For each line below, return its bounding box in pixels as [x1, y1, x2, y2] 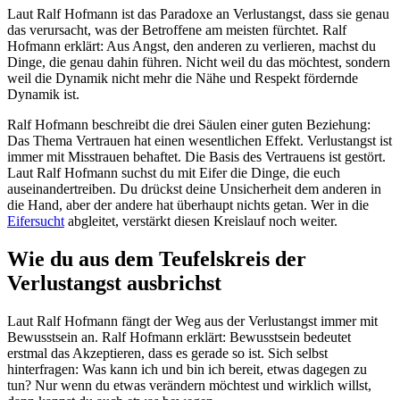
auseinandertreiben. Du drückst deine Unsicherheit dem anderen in [7, 181, 381, 197]
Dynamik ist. [7, 87, 79, 103]
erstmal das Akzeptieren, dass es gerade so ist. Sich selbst [7, 346, 328, 362]
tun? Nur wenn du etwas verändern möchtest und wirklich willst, [7, 378, 371, 394]
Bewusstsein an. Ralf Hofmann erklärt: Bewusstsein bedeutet [7, 329, 351, 346]
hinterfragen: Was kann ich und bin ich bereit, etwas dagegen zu [7, 362, 367, 378]
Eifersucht [7, 213, 64, 229]
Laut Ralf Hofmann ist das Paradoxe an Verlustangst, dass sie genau [7, 6, 389, 22]
